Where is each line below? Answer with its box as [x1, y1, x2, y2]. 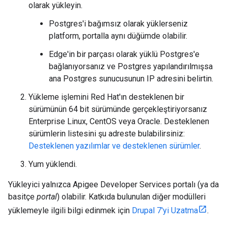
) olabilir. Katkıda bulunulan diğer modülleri [57, 192, 206, 202]
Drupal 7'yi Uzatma [132, 206, 198, 215]
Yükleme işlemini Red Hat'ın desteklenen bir [28, 92, 184, 102]
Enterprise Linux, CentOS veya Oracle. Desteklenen [28, 117, 209, 126]
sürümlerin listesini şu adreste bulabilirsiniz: [28, 129, 185, 138]
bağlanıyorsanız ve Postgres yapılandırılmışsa [49, 62, 213, 71]
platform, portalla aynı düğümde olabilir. [49, 31, 187, 41]
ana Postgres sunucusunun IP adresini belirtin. [49, 74, 213, 83]
